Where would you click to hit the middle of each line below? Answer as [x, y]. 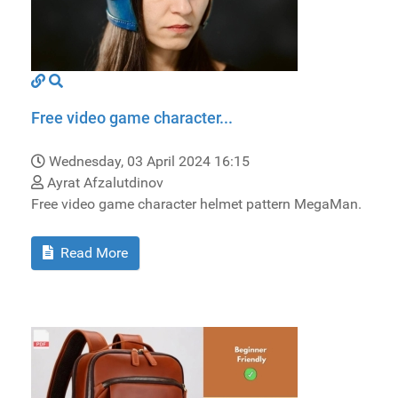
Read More [92, 253]
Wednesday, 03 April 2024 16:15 [149, 162]
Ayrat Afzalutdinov [103, 183]
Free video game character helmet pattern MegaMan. [196, 204]
